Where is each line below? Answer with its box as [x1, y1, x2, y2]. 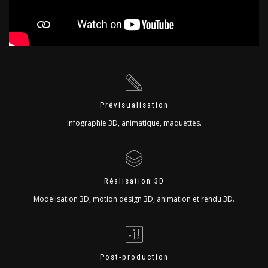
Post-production [99, 252, 169, 262]
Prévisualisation [99, 100, 169, 110]
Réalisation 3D [103, 176, 165, 186]
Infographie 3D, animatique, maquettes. [66, 118, 202, 129]
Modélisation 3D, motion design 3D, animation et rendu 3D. [33, 194, 234, 205]
